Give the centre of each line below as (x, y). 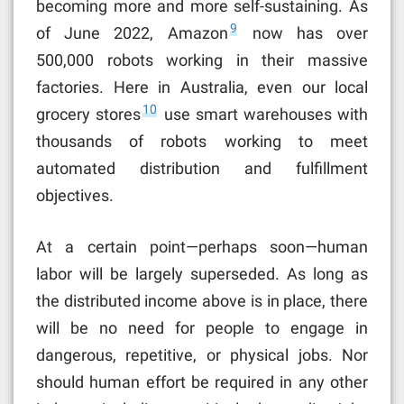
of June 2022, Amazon (132, 32)
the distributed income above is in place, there (202, 300)
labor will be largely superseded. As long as (202, 273)
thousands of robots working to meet (202, 141)
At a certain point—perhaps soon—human (202, 246)
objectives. (75, 195)
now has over (303, 32)
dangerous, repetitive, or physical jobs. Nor (202, 354)
